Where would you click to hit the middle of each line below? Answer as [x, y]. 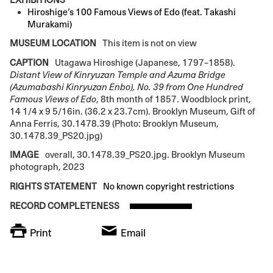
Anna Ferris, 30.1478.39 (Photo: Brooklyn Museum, [114, 123]
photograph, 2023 [47, 167]
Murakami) [49, 24]
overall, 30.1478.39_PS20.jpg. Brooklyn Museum [144, 155]
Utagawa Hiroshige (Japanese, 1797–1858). [144, 62]
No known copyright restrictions [169, 186]
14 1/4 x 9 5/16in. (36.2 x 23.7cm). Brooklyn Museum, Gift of [133, 111]
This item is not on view [149, 43]
